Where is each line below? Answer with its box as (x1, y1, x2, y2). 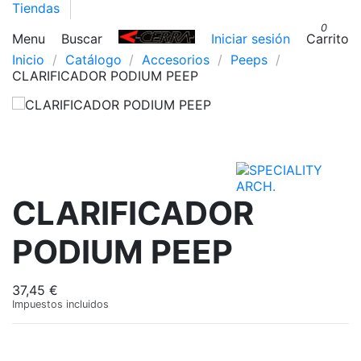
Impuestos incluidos (12, 297, 109, 310)
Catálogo (64, 52, 122, 68)
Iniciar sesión (211, 31, 290, 47)
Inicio (12, 52, 44, 68)
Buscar (61, 31, 102, 47)
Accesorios (142, 52, 210, 68)
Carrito (306, 31, 349, 47)
